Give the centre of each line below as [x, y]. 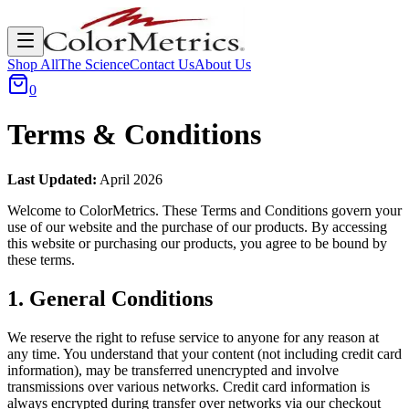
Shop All [33, 64]
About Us [223, 64]
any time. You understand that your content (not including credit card [204, 353]
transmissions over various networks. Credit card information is [189, 386]
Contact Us [162, 64]
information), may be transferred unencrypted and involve [173, 370]
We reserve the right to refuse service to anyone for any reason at [193, 337]
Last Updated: [52, 179]
